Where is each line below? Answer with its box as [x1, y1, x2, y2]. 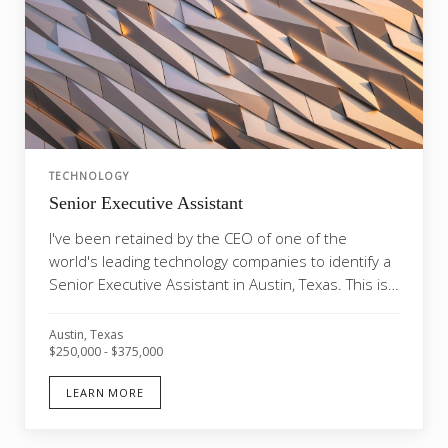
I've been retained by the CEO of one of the [49, 228, 347, 248]
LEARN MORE [66, 384, 144, 400]
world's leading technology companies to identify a [49, 251, 391, 271]
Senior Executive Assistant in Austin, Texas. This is [49, 274, 388, 294]
